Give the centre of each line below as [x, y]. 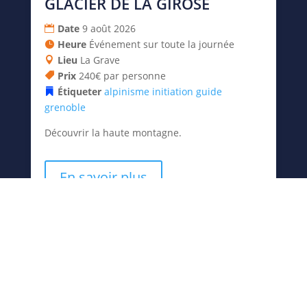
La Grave [100, 60]
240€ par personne [122, 76]
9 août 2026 [109, 29]
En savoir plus [103, 177]
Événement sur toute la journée [161, 45]
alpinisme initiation [148, 92]
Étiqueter [81, 92]
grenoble [65, 108]
